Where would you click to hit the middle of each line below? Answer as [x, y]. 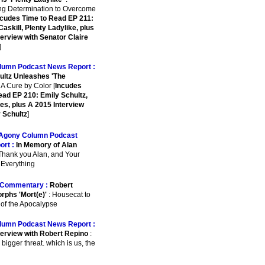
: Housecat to [69, 195]
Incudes [68, 86]
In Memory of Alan [46, 145]
